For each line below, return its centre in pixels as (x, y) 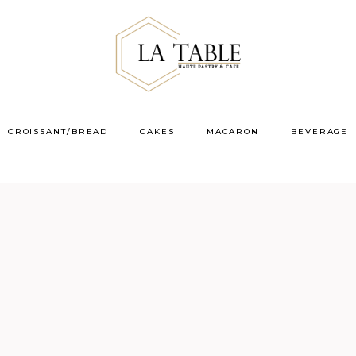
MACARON (233, 131)
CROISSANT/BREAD (58, 131)
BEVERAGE (320, 131)
